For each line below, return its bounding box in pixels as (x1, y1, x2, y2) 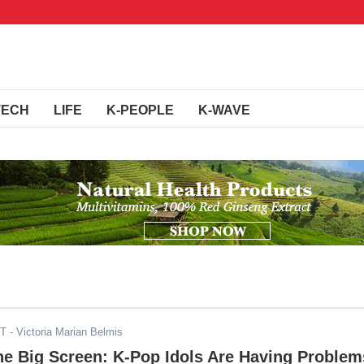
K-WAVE (198, 103, 250, 117)
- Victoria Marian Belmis (6, 326, 123, 338)
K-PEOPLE (106, 103, 174, 117)
